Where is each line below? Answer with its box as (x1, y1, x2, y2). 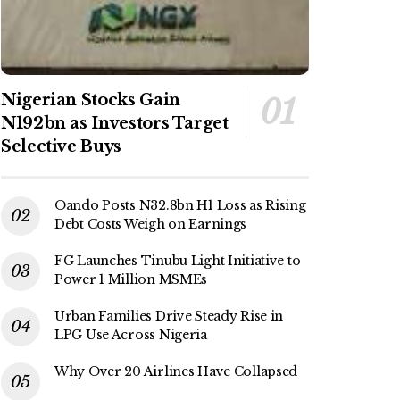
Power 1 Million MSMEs (54, 271, 208, 288)
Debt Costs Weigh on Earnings (54, 216, 247, 233)
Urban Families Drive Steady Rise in (54, 308, 284, 325)
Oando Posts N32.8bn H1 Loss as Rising (54, 197, 306, 214)
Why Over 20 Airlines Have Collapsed (54, 363, 298, 380)
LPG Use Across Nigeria (54, 327, 207, 344)
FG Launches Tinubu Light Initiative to (54, 253, 301, 270)
